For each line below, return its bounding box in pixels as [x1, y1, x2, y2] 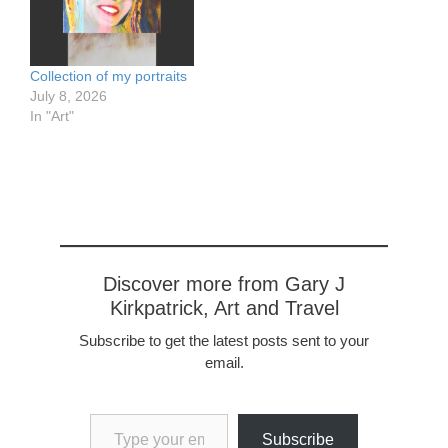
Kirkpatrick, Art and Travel [109, 297, 339, 320]
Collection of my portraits [30, 68, 187, 85]
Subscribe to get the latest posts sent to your [79, 332, 369, 350]
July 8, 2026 [30, 88, 107, 105]
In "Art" [30, 108, 74, 125]
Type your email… [89, 403, 146, 423]
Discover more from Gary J [103, 273, 345, 296]
